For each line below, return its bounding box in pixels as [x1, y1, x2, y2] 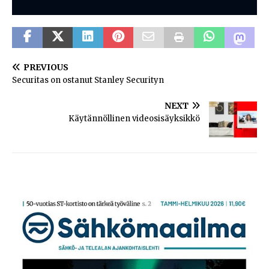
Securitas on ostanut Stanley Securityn [12, 74, 164, 85]
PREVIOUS [23, 61, 68, 73]
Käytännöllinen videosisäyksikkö [68, 113, 200, 124]
